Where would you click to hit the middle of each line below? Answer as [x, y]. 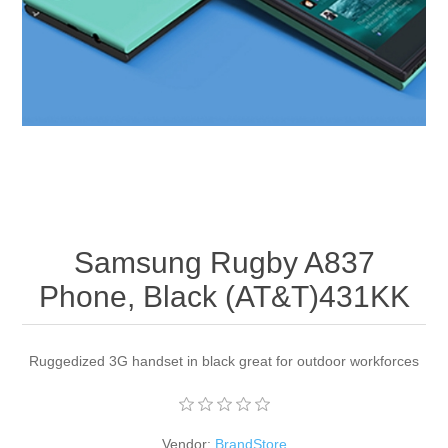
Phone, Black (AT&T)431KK [224, 297]
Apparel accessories [112, 40]
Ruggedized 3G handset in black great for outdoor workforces [224, 361]
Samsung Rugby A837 [224, 263]
